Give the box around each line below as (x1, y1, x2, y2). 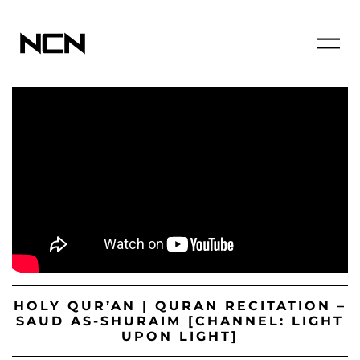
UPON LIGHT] (121, 329, 239, 345)
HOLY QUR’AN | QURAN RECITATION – (14, 298, 346, 314)
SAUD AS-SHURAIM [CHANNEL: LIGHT (16, 313, 344, 329)
